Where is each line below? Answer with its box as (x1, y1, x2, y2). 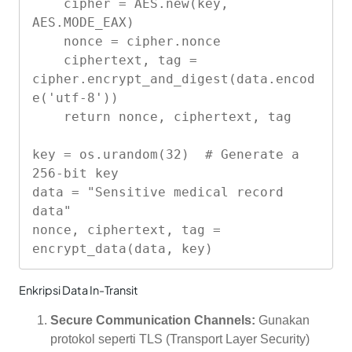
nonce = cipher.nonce (32, 34, 64, 49)
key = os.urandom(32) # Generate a (32, 147, 299, 163)
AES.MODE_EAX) (32, 15, 134, 31)
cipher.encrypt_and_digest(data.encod (32, 71, 315, 87)
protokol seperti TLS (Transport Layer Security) (50, 332, 310, 346)
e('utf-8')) (32, 90, 119, 106)
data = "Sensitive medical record (32, 185, 284, 200)
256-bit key (32, 166, 119, 181)
